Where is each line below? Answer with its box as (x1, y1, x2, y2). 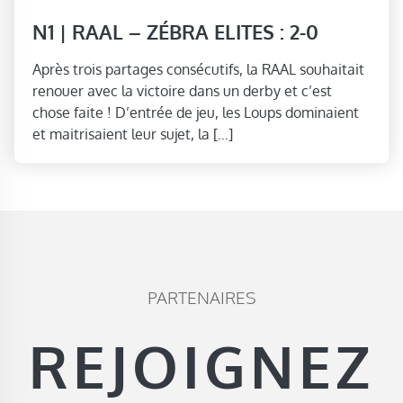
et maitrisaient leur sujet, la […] (32, 124, 233, 143)
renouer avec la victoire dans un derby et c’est (32, 81, 332, 100)
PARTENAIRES (147, 286, 256, 309)
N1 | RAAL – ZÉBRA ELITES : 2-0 (32, 18, 318, 44)
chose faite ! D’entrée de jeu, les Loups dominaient (32, 103, 359, 121)
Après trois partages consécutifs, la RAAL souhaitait (32, 59, 364, 78)
